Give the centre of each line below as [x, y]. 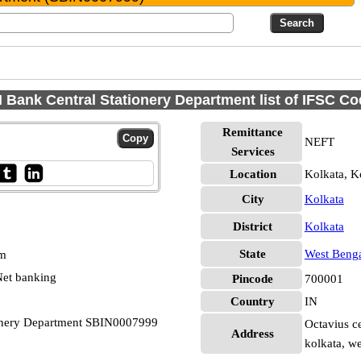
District [253, 226]
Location [253, 174]
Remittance [253, 132]
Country [253, 301]
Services [253, 151]
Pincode [253, 279]
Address [253, 334]
